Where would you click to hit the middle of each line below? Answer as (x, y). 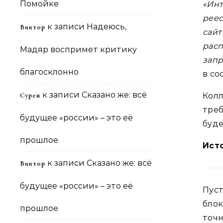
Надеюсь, (107, 27)
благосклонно (49, 72)
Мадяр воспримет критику (78, 50)
